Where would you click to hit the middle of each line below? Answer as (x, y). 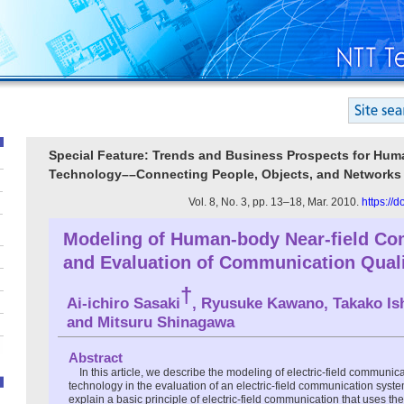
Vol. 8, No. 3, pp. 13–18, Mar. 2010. (275, 202)
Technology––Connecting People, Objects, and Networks (225, 174)
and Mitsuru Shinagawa (151, 323)
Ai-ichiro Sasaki (124, 303)
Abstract (96, 358)
